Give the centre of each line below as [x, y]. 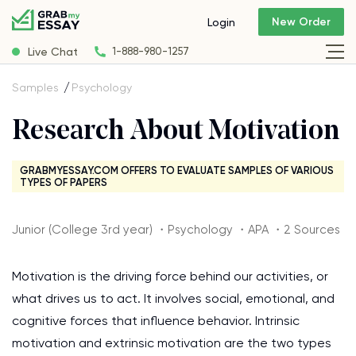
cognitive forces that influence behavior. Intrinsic [156, 321]
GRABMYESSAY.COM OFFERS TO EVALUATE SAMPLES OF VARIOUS [177, 170]
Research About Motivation [176, 132]
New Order [301, 22]
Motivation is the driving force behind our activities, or [170, 276]
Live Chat [53, 51]
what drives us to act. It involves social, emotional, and [173, 298]
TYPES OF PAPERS [64, 182]
